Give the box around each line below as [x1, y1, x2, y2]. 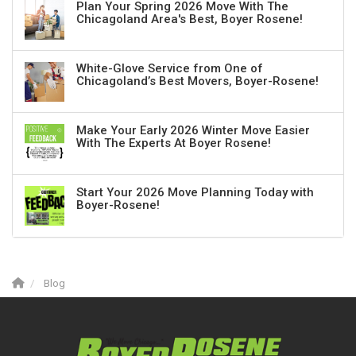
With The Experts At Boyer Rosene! [76, 136, 271, 151]
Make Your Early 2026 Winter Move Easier [76, 123, 310, 138]
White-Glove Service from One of [76, 61, 263, 76]
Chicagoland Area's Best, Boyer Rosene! [76, 12, 303, 27]
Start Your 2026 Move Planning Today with [76, 185, 314, 200]
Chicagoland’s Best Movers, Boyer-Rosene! [76, 74, 319, 89]
